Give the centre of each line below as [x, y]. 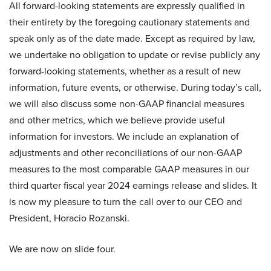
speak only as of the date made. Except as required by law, [132, 39]
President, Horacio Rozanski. [69, 218]
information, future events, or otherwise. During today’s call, [135, 88]
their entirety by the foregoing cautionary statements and [129, 22]
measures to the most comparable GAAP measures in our [129, 169]
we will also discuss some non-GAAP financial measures [127, 104]
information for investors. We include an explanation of [124, 137]
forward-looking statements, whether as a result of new [125, 71]
